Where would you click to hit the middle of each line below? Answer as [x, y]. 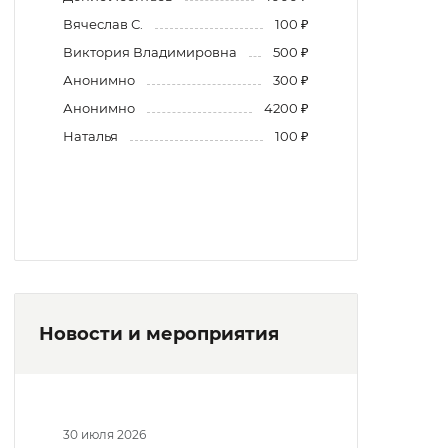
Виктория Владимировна [150, 52]
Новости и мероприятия [159, 334]
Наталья [90, 136]
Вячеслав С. [103, 24]
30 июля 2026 [104, 435]
